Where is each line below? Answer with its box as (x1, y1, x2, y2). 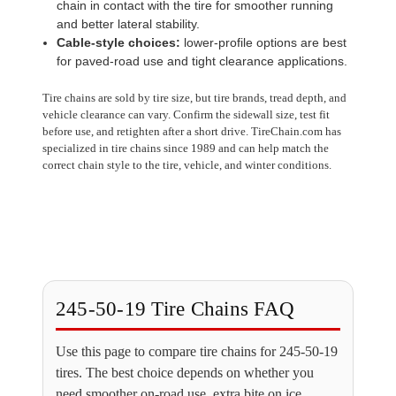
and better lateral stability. (57, 16, 200, 31)
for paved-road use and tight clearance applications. (57, 53, 347, 68)
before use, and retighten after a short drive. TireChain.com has (42, 124, 341, 138)
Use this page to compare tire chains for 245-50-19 (55, 343, 338, 359)
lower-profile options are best (180, 34, 346, 49)
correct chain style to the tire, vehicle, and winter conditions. (42, 157, 331, 171)
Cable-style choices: (57, 34, 180, 49)
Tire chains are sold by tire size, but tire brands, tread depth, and (42, 90, 346, 104)
